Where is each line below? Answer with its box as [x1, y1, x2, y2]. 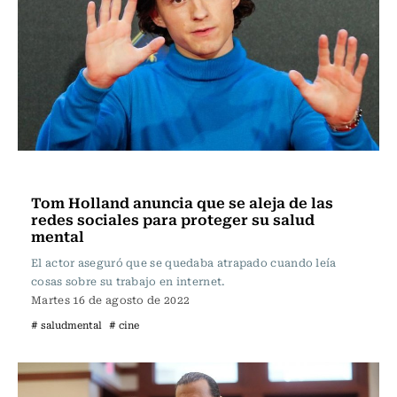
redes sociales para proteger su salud [31, 207, 315, 230]
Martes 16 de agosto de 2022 [31, 292, 191, 307]
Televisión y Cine [35, 165, 145, 184]
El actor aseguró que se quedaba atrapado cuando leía [31, 254, 337, 270]
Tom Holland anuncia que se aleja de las [31, 191, 333, 214]
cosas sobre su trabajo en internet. [31, 273, 225, 289]
